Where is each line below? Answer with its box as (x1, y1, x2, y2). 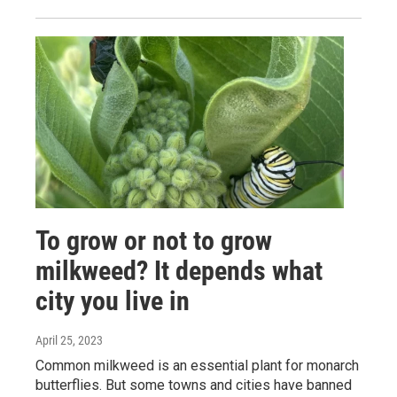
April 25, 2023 (35, 332, 103, 347)
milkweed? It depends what (35, 254, 323, 286)
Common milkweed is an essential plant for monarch (35, 356, 359, 374)
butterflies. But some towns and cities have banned (35, 376, 352, 393)
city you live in (35, 284, 190, 316)
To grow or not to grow (35, 224, 272, 256)
